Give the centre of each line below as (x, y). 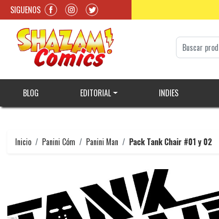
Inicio (23, 142)
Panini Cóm (59, 142)
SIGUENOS (25, 10)
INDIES (168, 93)
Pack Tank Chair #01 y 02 (171, 142)
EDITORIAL (95, 93)
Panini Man (102, 142)
